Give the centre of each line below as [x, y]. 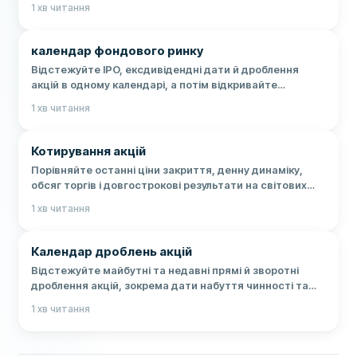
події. [46, 114]
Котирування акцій [89, 151]
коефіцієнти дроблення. [95, 300]
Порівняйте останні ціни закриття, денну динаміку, [167, 169]
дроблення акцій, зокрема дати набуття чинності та [170, 285]
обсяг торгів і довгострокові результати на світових [169, 184]
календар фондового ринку [118, 50]
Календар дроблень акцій [112, 251]
